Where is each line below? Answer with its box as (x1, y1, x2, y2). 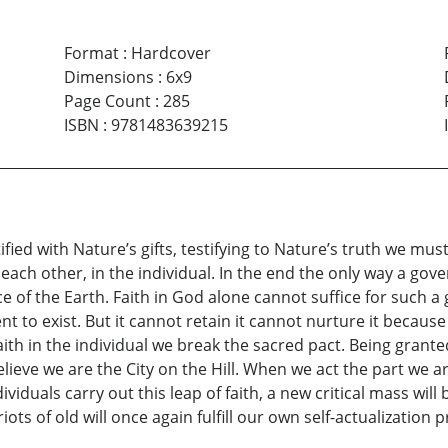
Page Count (63, 90, 151, 113)
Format (63, 42, 119, 65)
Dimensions (63, 66, 154, 89)
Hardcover (130, 42, 211, 65)
